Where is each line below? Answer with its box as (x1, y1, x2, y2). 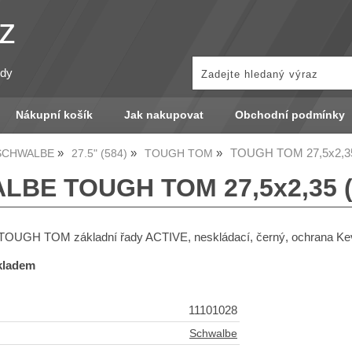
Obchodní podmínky (234, 109, 345, 121)
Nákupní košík (15, 109, 93, 121)
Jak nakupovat (123, 109, 203, 121)
